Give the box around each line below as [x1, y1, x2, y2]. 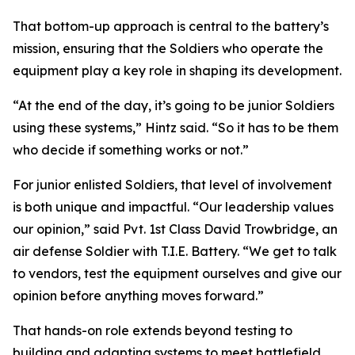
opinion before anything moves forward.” [13, 288, 264, 303]
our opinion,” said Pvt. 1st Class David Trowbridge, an [13, 221, 338, 237]
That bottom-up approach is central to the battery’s [13, 18, 329, 34]
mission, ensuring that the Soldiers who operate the [13, 40, 323, 56]
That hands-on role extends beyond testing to [13, 323, 292, 338]
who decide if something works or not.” [13, 142, 249, 158]
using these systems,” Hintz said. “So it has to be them [13, 120, 338, 136]
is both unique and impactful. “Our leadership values [13, 199, 334, 215]
